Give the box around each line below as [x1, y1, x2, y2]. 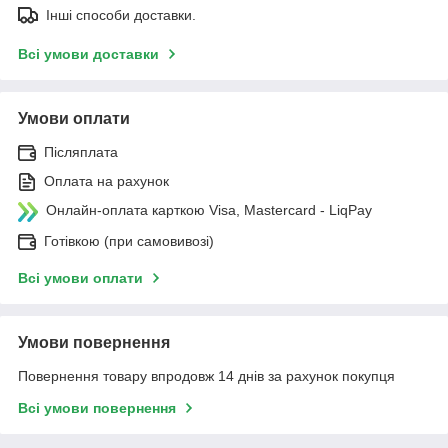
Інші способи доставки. [46, 6, 196, 23]
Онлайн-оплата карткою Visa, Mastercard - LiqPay [46, 201, 372, 218]
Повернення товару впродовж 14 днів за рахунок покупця [18, 367, 395, 384]
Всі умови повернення [18, 399, 176, 416]
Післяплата [44, 143, 118, 160]
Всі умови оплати [18, 269, 143, 286]
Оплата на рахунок [44, 172, 169, 189]
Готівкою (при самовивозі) [44, 232, 214, 249]
